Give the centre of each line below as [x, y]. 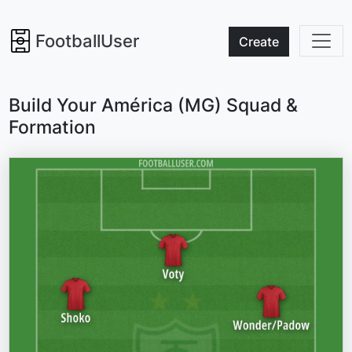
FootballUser [88, 41]
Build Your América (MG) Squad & [154, 105]
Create [258, 42]
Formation [53, 127]
